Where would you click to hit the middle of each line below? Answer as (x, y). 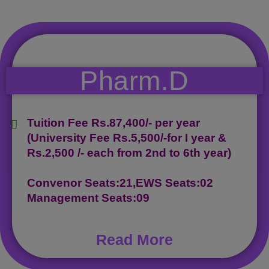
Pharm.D (134, 80)
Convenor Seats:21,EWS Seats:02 (120, 183)
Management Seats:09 (88, 198)
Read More (134, 239)
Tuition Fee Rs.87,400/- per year (113, 122)
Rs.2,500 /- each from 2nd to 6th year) (129, 153)
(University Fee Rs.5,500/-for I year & (127, 138)
